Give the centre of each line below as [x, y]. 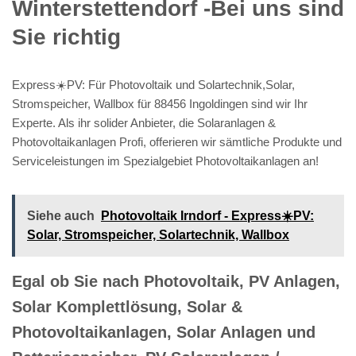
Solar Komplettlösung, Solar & [127, 306]
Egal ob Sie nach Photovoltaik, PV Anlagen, [176, 281]
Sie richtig [66, 37]
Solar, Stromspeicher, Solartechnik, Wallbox [158, 234]
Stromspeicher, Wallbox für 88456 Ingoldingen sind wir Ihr [160, 103]
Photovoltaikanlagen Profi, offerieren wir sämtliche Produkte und [177, 141]
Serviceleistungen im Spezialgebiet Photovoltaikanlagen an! [165, 161]
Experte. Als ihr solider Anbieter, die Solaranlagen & [144, 122]
